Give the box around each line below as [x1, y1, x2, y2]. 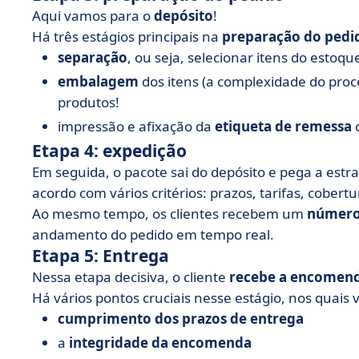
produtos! [58, 93, 119, 111]
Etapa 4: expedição [32, 139, 187, 162]
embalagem [58, 72, 139, 91]
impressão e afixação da [58, 117, 215, 135]
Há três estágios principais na [32, 27, 222, 46]
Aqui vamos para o [32, 6, 154, 25]
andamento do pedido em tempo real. [32, 225, 274, 244]
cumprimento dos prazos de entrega [58, 309, 304, 328]
